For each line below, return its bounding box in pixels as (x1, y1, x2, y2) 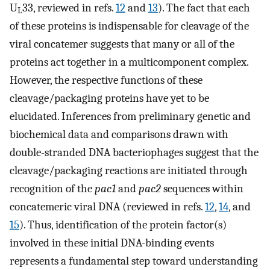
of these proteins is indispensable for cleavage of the (10, 19, 249, 33)
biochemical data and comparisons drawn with (10, 127, 228, 141)
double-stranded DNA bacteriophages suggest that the (10, 145, 259, 159)
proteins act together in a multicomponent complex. (10, 55, 248, 69)
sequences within (161, 181, 243, 195)
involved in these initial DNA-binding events (10, 236, 214, 250)
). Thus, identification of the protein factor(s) (19, 218, 227, 231)
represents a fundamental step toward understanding (10, 254, 258, 268)
